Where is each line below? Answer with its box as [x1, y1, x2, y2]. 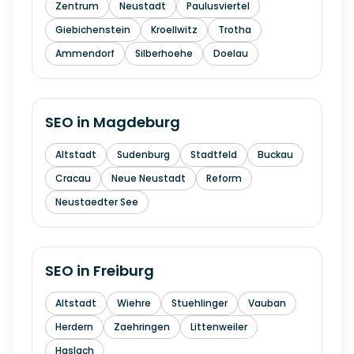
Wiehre [117, 296, 151, 310]
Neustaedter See [55, 195, 138, 209]
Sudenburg [117, 148, 170, 161]
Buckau [258, 148, 293, 161]
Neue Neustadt [111, 171, 186, 185]
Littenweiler [190, 320, 247, 333]
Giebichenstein [55, 23, 130, 36]
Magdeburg [93, 112, 180, 132]
